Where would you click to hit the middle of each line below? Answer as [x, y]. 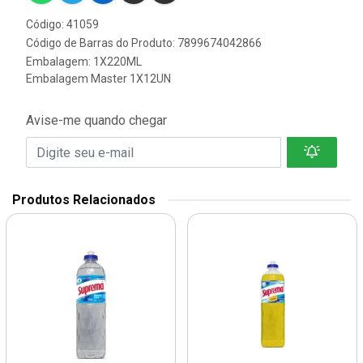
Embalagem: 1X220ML [84, 62]
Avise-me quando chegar [96, 120]
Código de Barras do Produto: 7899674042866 [144, 43]
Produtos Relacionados [84, 200]
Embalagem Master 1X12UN [98, 79]
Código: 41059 [62, 24]
